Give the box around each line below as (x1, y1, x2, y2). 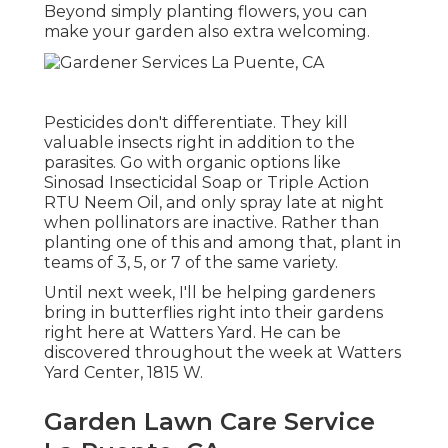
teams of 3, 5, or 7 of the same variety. (44, 252, 338, 272)
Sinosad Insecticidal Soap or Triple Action (44, 172, 369, 192)
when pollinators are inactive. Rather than (44, 212, 379, 232)
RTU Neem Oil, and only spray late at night (44, 192, 384, 212)
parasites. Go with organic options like (44, 152, 341, 172)
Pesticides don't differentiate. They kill (44, 112, 348, 132)
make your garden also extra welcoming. (44, 21, 370, 41)
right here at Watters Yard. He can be (44, 322, 341, 342)
